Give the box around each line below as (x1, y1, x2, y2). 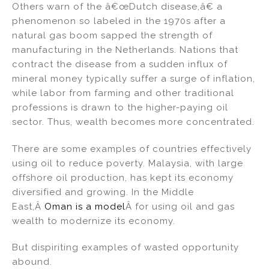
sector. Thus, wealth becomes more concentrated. (12, 116, 255, 127)
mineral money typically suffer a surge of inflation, (12, 73, 255, 84)
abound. (12, 256, 52, 268)
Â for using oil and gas (125, 201, 235, 212)
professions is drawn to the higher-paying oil (12, 101, 228, 113)
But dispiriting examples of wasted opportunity (12, 242, 239, 253)
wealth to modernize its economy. (12, 215, 175, 226)
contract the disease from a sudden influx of (12, 58, 228, 70)
